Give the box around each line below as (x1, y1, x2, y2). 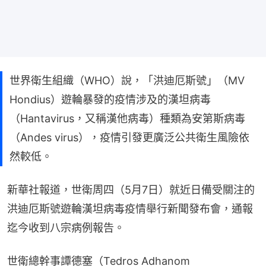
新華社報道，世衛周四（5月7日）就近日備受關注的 (7, 183, 255, 196)
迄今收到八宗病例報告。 (7, 221, 125, 234)
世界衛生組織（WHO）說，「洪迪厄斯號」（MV (9, 74, 245, 87)
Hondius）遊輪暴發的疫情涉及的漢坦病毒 (9, 93, 211, 106)
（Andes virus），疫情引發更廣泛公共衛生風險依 (9, 131, 249, 144)
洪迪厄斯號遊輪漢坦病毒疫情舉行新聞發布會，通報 (7, 202, 253, 215)
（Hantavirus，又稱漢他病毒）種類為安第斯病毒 (9, 112, 245, 125)
